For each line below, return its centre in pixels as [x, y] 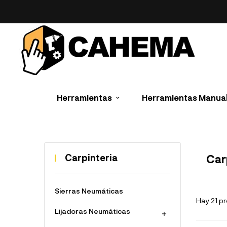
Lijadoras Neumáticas [92, 211]
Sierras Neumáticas [89, 191]
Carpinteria [91, 158]
